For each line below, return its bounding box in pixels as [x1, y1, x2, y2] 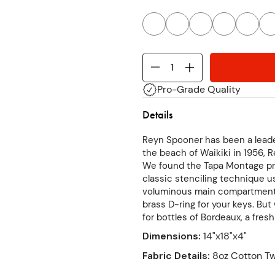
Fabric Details [142, 249, 207, 262]
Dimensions [142, 229, 198, 242]
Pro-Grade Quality [157, 82, 241, 96]
